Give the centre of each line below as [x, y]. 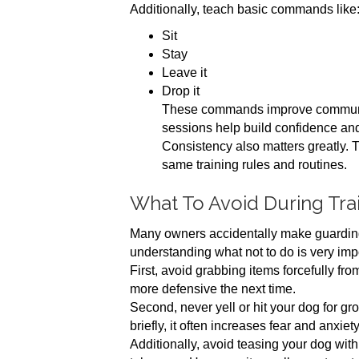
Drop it [181, 91]
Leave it [184, 73]
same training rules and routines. [254, 165]
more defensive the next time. [213, 289]
